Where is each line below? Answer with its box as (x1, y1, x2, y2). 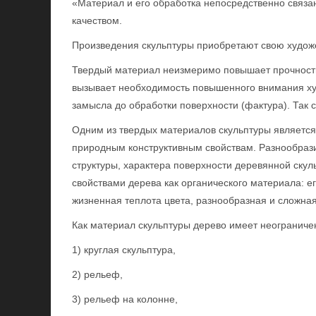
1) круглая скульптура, (72, 244, 176, 255)
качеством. (72, 15, 122, 26)
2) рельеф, (72, 269, 123, 280)
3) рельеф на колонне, (72, 293, 178, 305)
